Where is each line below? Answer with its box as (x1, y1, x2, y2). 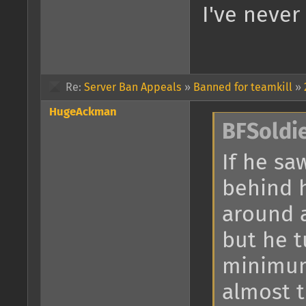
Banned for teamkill (193, 82, 292, 94)
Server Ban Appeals (84, 82, 182, 94)
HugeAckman (49, 107, 117, 119)
